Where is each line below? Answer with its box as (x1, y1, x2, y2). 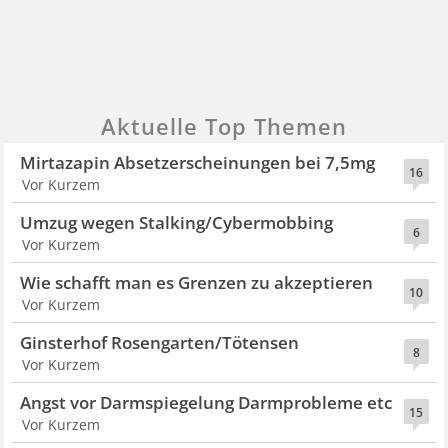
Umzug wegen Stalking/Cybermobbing (20, 211, 334, 235)
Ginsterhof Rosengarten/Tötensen (20, 331, 300, 355)
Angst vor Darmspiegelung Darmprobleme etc (20, 391, 393, 415)
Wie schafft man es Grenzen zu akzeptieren (20, 271, 374, 295)
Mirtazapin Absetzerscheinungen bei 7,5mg (20, 151, 376, 175)
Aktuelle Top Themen (101, 111, 347, 142)
